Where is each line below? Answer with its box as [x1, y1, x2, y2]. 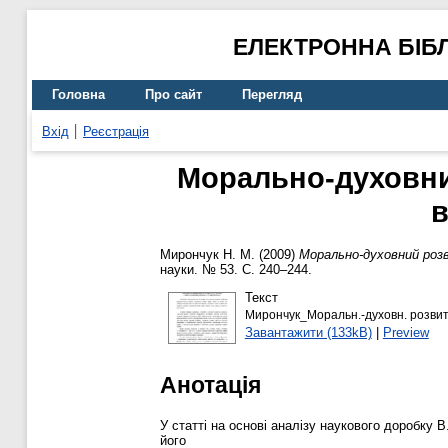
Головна [52, 87, 105, 103]
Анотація [160, 371, 261, 398]
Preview [382, 324, 429, 340]
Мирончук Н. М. [160, 247, 255, 263]
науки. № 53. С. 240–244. [160, 262, 312, 278]
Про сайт [145, 87, 202, 103]
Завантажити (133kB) [244, 324, 372, 340]
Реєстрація [83, 123, 149, 139]
